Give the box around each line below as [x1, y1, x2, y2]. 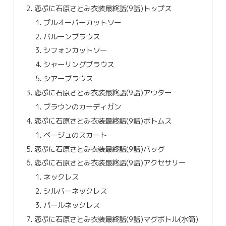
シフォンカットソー [43, 45, 107, 56]
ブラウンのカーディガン [43, 101, 121, 112]
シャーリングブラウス [43, 60, 114, 70]
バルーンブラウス [43, 31, 100, 42]
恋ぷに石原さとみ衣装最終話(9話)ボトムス [34, 116, 172, 126]
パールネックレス [43, 200, 100, 210]
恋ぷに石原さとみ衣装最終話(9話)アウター [34, 88, 172, 98]
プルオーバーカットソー [43, 17, 121, 28]
